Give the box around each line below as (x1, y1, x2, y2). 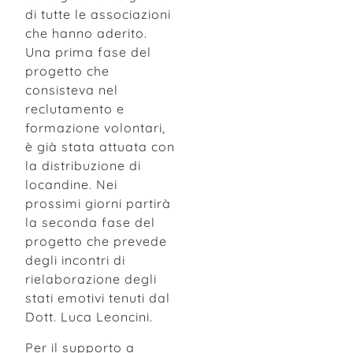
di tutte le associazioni (25, 6, 171, 23)
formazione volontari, (25, 120, 165, 136)
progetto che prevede (25, 233, 167, 250)
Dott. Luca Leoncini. (25, 309, 153, 325)
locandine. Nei (25, 176, 117, 193)
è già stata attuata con (25, 139, 175, 155)
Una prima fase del (25, 44, 151, 61)
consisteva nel (25, 82, 118, 98)
